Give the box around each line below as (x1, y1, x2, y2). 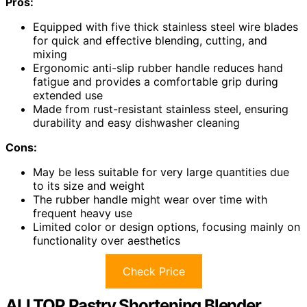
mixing (33, 47, 67, 62)
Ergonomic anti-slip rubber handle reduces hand (33, 61, 283, 75)
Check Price (122, 265, 185, 279)
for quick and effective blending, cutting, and (33, 34, 267, 48)
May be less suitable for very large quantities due (33, 165, 289, 180)
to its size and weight (33, 179, 145, 193)
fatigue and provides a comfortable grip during (33, 75, 278, 89)
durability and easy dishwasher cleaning (33, 116, 240, 130)
